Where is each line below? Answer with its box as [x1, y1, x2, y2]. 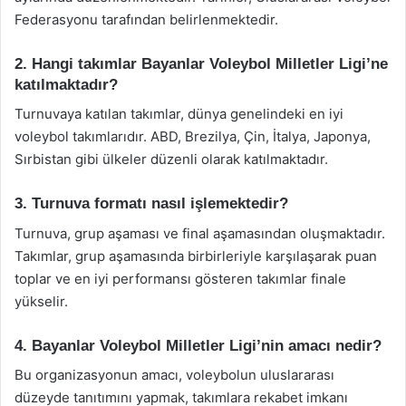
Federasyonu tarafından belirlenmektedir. [14, 10, 278, 28]
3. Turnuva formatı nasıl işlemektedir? [14, 195, 288, 212]
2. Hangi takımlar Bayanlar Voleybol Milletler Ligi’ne [14, 54, 388, 72]
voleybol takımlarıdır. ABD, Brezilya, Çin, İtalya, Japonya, [14, 128, 371, 145]
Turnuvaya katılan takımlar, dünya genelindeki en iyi [14, 105, 343, 122]
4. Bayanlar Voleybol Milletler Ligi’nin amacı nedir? [14, 336, 382, 354]
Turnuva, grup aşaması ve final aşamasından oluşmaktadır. [14, 224, 385, 242]
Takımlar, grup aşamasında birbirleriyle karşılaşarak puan [14, 246, 377, 265]
